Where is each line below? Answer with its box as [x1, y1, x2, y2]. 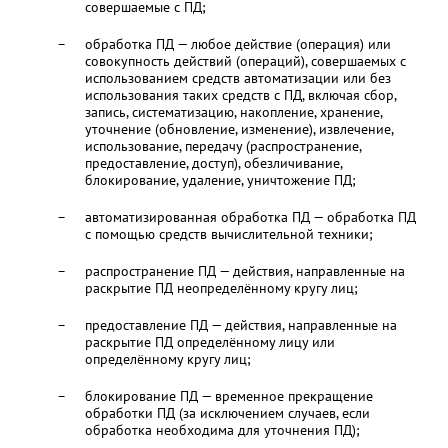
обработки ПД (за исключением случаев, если [84, 404, 370, 422]
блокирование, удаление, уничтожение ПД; [84, 171, 356, 189]
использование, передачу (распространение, [84, 137, 361, 155]
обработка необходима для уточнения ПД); [84, 421, 360, 439]
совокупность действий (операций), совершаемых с [84, 52, 406, 70]
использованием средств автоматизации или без [84, 69, 391, 87]
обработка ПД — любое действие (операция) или [84, 35, 391, 53]
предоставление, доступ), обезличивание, [84, 154, 342, 172]
